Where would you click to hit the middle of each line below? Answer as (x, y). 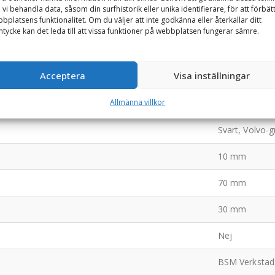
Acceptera (63, 75)
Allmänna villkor (137, 102)
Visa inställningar (212, 75)
